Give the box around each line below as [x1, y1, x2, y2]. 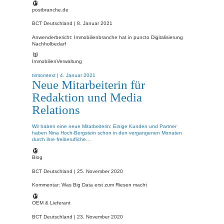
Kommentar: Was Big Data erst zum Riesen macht [32, 182, 147, 188]
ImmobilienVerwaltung [32, 58, 82, 64]
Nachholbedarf [32, 40, 66, 46]
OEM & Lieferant [32, 199, 70, 205]
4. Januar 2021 [60, 72, 95, 78]
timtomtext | [32, 72, 60, 78]
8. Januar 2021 [77, 20, 112, 26]
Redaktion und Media [32, 89, 142, 104]
